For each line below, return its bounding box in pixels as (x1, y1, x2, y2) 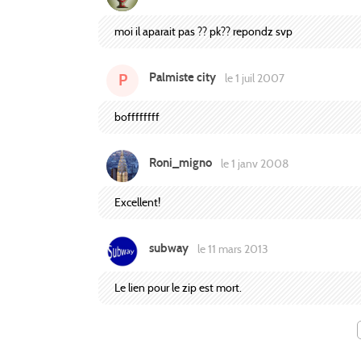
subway (149, 241, 189, 256)
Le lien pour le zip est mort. (114, 280, 242, 295)
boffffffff (114, 109, 160, 124)
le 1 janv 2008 (218, 156, 289, 171)
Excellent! (114, 194, 160, 210)
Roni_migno (149, 156, 212, 171)
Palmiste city (149, 70, 216, 85)
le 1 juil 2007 (222, 71, 284, 85)
